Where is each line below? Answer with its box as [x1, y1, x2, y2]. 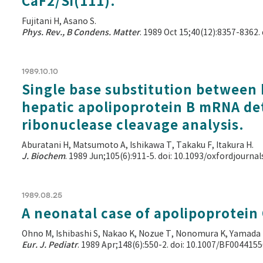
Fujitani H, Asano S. [22, 16, 96, 26]
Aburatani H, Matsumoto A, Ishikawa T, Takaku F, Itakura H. [22, 140, 254, 150]
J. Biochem [22, 151, 65, 161]
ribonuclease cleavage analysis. [22, 117, 244, 133]
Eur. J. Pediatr [22, 240, 77, 250]
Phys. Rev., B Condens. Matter [22, 27, 140, 38]
